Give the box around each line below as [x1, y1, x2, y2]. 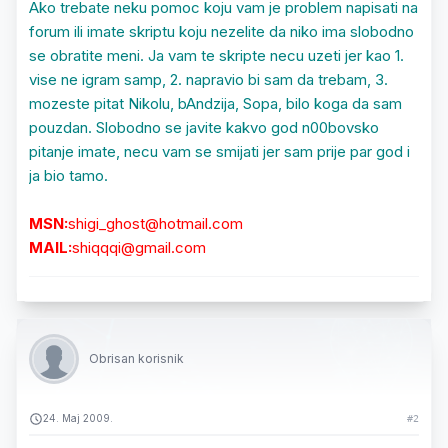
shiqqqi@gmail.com [72, 238, 206, 257]
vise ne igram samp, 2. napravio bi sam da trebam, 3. [29, 70, 388, 89]
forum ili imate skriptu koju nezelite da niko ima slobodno [29, 22, 414, 41]
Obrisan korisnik [89, 351, 184, 366]
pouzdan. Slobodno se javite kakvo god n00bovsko [29, 118, 379, 137]
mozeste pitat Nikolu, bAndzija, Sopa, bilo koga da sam [29, 94, 402, 113]
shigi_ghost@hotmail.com [68, 214, 243, 233]
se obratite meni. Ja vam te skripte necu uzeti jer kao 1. [29, 46, 404, 65]
